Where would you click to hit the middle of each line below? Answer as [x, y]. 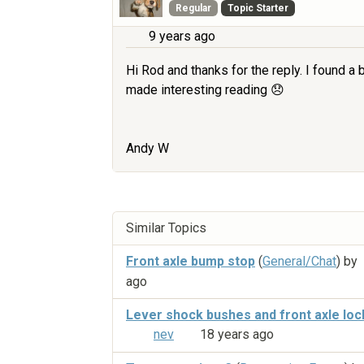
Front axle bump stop [191, 262]
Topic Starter [258, 9]
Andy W [147, 149]
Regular [194, 9]
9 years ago [182, 37]
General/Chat [299, 262]
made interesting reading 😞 [205, 90]
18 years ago [237, 334]
